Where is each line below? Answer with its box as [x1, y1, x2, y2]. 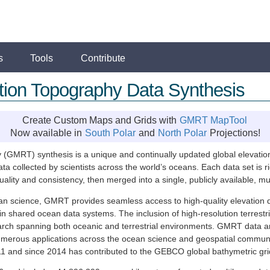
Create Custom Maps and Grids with [22, 115, 179, 125]
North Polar [157, 127, 207, 138]
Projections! [207, 127, 260, 138]
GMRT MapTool [180, 115, 247, 125]
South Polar [84, 127, 136, 138]
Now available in [10, 127, 84, 138]
